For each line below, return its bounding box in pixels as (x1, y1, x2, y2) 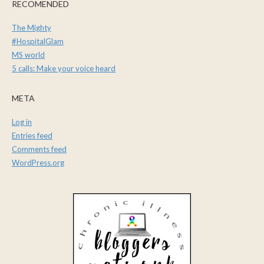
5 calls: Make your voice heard (12, 64, 115, 74)
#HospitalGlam (12, 37, 64, 47)
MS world (12, 50, 45, 60)
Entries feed (12, 131, 52, 141)
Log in (12, 117, 32, 127)
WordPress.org (12, 158, 64, 168)
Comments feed (12, 144, 67, 154)
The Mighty (12, 23, 51, 33)
